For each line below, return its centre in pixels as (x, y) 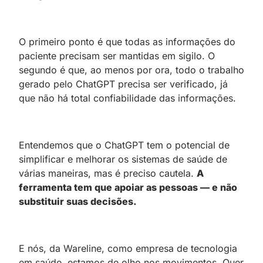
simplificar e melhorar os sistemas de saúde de (123, 159)
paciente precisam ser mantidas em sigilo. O (117, 55)
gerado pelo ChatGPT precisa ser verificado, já (123, 84)
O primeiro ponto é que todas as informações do (127, 41)
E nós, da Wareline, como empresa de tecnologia (128, 248)
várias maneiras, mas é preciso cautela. (108, 173)
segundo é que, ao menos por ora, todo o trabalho (131, 70)
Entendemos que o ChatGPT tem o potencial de (124, 145)
